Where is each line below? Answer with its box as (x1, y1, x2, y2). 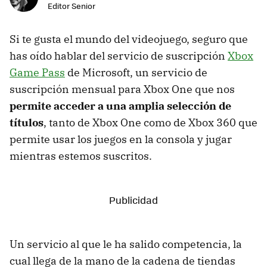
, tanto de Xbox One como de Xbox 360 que (44, 115, 257, 129)
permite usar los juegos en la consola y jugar (10, 132, 232, 146)
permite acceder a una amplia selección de (10, 98, 231, 113)
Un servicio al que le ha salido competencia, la (10, 237, 242, 251)
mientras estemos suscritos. (10, 148, 152, 163)
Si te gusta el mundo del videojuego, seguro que (10, 32, 248, 46)
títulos (10, 115, 44, 129)
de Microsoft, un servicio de (65, 65, 207, 79)
